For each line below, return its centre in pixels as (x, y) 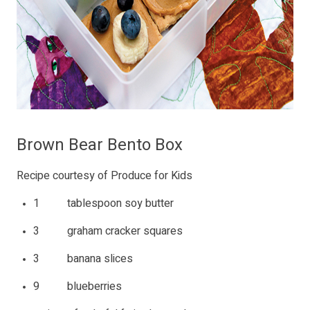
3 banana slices (83, 259)
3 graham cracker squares (108, 231)
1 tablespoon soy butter (103, 204)
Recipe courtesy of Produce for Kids (104, 176)
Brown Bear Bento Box (100, 145)
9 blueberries (77, 287)
